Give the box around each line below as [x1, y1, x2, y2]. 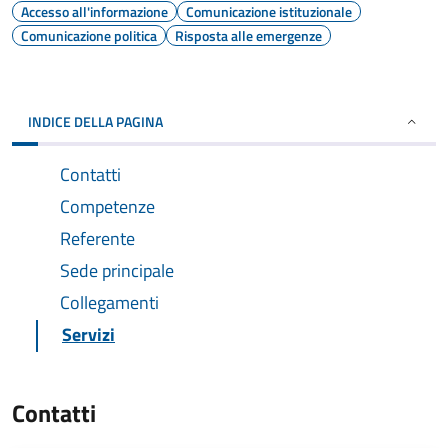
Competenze [60, 193, 155, 220]
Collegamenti [60, 289, 159, 316]
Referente [60, 225, 135, 252]
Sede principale [60, 257, 174, 284]
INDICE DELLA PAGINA [28, 111, 163, 132]
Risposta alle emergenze [175, 25, 322, 46]
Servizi [62, 321, 115, 348]
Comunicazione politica [21, 25, 157, 46]
